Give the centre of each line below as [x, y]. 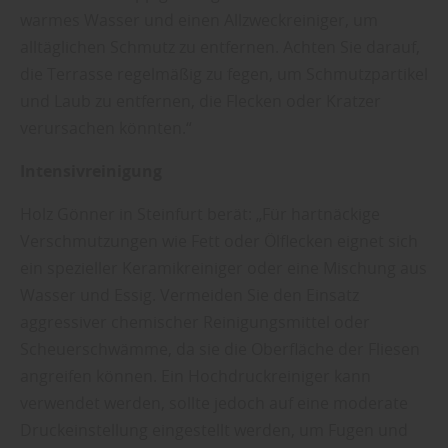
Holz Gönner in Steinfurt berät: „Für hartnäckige [200, 213]
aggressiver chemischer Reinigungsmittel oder [195, 321]
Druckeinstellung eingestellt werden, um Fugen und [214, 429]
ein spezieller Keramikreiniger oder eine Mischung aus [223, 267]
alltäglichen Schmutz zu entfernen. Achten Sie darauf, [220, 46]
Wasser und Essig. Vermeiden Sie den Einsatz [189, 294]
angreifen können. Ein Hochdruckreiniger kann [195, 375]
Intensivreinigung [91, 170]
